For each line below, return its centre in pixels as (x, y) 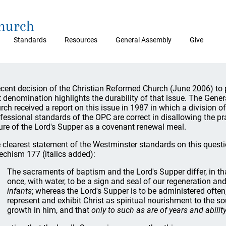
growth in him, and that (49, 210)
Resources (81, 40)
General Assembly (144, 40)
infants (19, 191)
